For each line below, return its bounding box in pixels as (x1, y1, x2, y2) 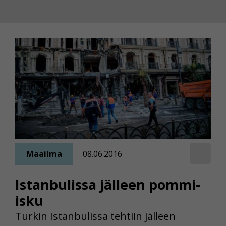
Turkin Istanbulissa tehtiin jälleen (15, 209, 176, 223)
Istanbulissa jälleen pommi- (15, 175, 200, 194)
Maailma (26, 148, 62, 159)
